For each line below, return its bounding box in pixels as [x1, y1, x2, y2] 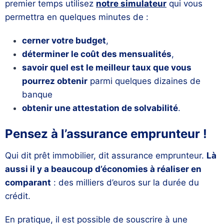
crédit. [5, 191, 33, 201]
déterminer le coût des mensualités [22, 49, 171, 59]
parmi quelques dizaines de [87, 76, 200, 86]
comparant [5, 177, 51, 188]
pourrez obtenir [22, 76, 87, 86]
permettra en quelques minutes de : [5, 12, 151, 22]
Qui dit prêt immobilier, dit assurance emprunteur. [5, 150, 206, 161]
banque [22, 89, 55, 100]
